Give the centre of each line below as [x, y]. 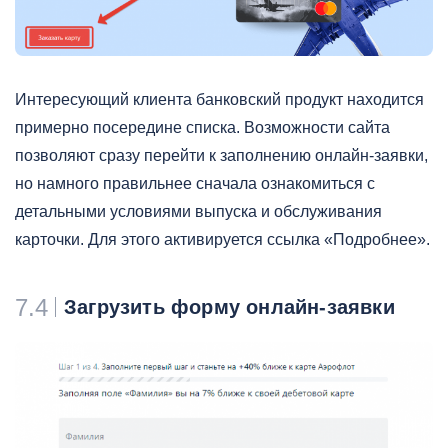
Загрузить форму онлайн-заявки [229, 307]
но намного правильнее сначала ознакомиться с [195, 184]
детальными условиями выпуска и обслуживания [198, 212]
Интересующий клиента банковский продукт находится [219, 100]
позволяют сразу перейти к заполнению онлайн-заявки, [221, 156]
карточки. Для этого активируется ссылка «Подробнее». [222, 240]
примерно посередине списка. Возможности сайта [202, 128]
